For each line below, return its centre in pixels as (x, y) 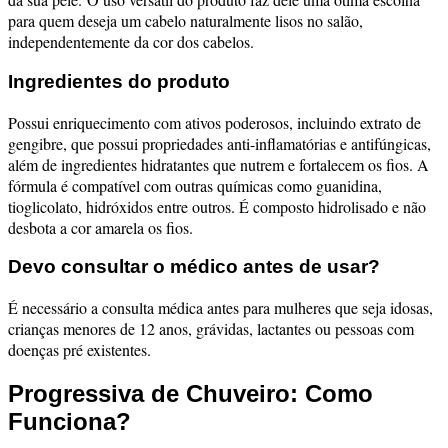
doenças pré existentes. (79, 350)
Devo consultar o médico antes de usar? (194, 267)
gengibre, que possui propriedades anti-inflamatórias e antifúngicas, (219, 143)
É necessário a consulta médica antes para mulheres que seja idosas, (220, 308)
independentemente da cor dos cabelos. (131, 42)
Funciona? (69, 422)
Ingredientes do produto (119, 81)
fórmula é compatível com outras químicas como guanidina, (195, 185)
